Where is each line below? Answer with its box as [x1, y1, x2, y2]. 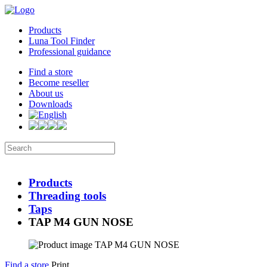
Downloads [29, 99, 72, 109]
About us [29, 88, 63, 98]
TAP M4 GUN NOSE [29, 215, 133, 228]
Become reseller [29, 77, 89, 88]
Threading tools [29, 189, 106, 202]
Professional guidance [29, 46, 111, 57]
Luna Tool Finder [29, 36, 95, 46]
